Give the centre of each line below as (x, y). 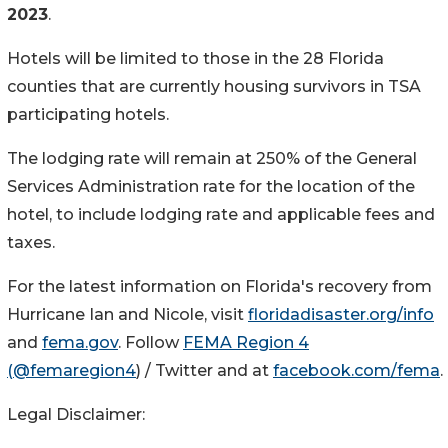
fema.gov (80, 342)
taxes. (31, 242)
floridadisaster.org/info (341, 314)
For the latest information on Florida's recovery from (219, 286)
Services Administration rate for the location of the (211, 186)
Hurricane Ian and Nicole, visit (127, 314)
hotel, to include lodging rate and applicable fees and (221, 214)
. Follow (150, 342)
